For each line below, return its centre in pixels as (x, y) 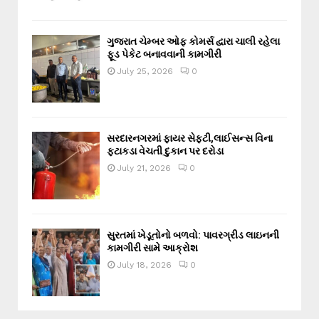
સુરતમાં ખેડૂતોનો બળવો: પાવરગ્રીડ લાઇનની (193, 235)
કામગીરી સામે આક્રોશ (152, 247)
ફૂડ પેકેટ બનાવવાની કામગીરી (164, 54)
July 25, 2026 (145, 71)
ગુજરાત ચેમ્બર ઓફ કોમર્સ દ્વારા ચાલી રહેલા (193, 41)
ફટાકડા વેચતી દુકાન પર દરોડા (165, 151)
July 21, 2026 (144, 168)
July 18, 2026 (144, 265)
